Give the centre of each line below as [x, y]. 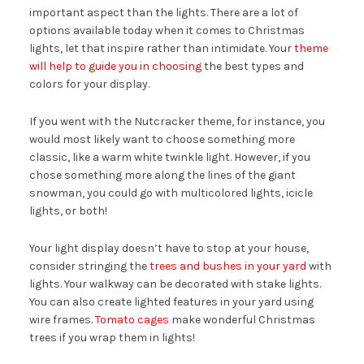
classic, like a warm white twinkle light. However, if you [169, 157]
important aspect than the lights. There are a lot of [163, 12]
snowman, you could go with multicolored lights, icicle [171, 193]
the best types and [252, 66]
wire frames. [62, 319]
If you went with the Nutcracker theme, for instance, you [177, 121]
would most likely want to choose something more [162, 139]
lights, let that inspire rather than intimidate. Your [161, 48]
